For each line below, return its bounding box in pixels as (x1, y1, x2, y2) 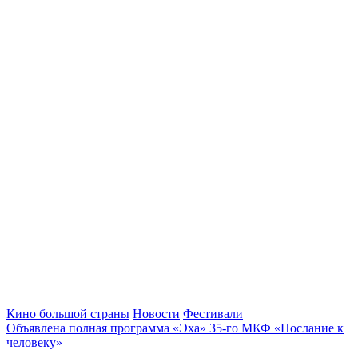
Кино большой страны (6, 306, 129, 320)
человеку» (6, 335, 62, 349)
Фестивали (183, 306, 243, 320)
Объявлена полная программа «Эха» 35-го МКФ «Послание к (6, 320, 344, 335)
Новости (133, 306, 180, 320)
